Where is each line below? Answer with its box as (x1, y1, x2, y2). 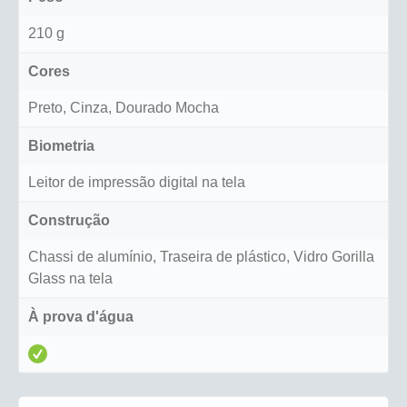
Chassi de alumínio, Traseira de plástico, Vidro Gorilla (28, 249, 374, 265)
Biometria (28, 138, 94, 154)
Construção (28, 213, 110, 229)
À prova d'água (28, 309, 134, 325)
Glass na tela (28, 271, 113, 287)
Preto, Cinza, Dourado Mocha (28, 100, 219, 116)
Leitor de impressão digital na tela (28, 174, 245, 191)
